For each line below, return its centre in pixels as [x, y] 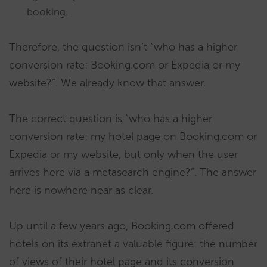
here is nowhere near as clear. [81, 190]
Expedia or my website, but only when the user [123, 154]
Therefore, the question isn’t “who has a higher [123, 47]
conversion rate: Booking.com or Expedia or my [125, 65]
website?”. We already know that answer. [107, 83]
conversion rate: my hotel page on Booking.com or [133, 136]
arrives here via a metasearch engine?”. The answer [133, 172]
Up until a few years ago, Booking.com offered [122, 226]
